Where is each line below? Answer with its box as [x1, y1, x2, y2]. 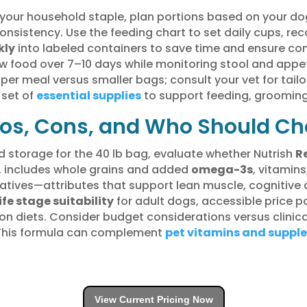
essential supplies [36, 87, 141, 103]
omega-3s [191, 161, 253, 177]
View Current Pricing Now [94, 293, 213, 305]
